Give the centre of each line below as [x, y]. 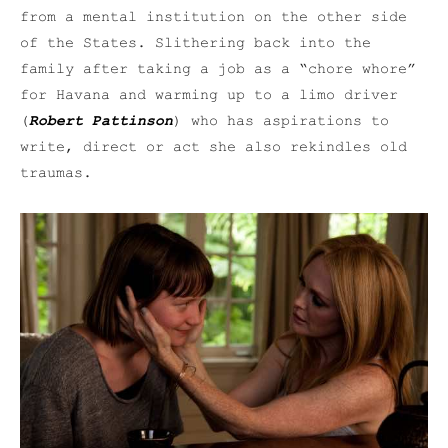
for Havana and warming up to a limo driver [209, 96]
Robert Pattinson [101, 122]
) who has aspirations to [281, 122]
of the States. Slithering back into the [195, 44]
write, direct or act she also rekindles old [213, 148]
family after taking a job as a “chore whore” [218, 70]
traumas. [56, 174]
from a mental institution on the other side [213, 18]
